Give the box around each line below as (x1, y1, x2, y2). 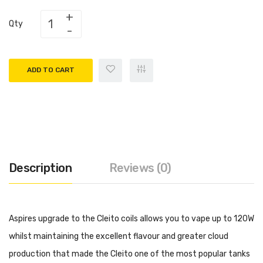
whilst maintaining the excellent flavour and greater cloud (9, 231, 228, 241)
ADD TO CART (27, 66, 75, 75)
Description (9, 160, 72, 175)
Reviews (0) (109, 160, 171, 175)
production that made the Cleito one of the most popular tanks (9, 248, 250, 259)
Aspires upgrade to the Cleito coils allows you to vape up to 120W (9, 213, 254, 224)
